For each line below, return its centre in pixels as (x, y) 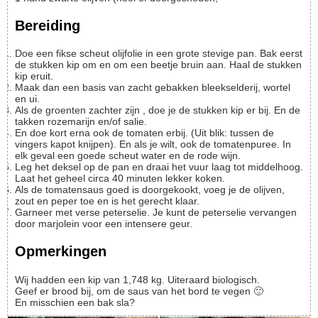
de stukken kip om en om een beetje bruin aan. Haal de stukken (158, 65)
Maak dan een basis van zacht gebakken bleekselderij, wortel (19, 88)
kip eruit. (34, 76)
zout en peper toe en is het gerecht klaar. (107, 201)
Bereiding (48, 25)
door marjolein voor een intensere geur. (104, 224)
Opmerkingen (61, 251)
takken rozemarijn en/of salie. (81, 122)
